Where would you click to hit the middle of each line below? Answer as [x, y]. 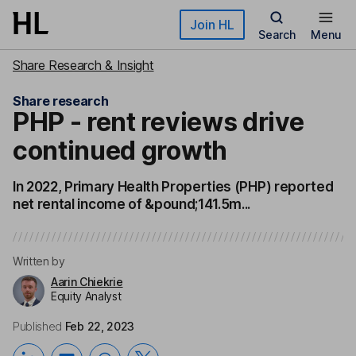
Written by [39, 261]
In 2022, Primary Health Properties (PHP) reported [173, 187]
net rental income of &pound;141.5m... [132, 204]
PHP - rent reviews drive [159, 122]
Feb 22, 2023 [99, 326]
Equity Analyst [86, 296]
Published [38, 326]
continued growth [120, 151]
